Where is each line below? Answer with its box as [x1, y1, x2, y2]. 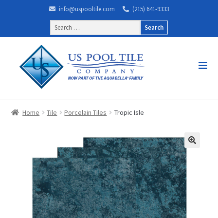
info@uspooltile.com [57, 5, 115, 13]
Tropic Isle [114, 108, 144, 117]
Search [50, 20, 67, 29]
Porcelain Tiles [64, 108, 107, 117]
